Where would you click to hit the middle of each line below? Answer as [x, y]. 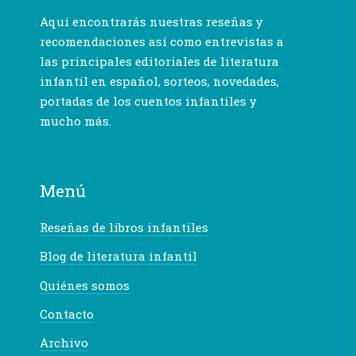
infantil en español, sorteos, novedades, [159, 81]
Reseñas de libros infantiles [124, 228]
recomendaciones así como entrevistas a [162, 42]
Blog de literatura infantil [118, 256]
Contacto [67, 313]
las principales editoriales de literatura [159, 62]
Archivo [64, 343]
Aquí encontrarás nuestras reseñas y [151, 22]
